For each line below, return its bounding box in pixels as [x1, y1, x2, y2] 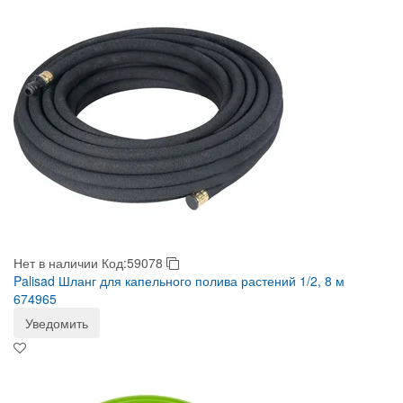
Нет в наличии [13, 254, 98, 272]
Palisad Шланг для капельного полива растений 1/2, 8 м [13, 272, 345, 290]
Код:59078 [102, 254, 166, 272]
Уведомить [25, 314, 88, 332]
